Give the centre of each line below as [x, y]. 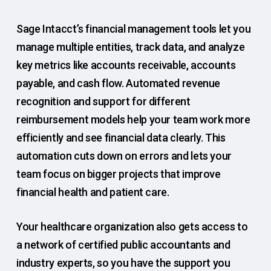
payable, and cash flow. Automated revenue [118, 83]
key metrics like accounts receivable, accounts [126, 65]
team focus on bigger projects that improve [118, 174]
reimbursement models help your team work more [133, 120]
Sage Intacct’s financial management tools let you [133, 29]
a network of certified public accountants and [123, 245]
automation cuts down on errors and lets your [124, 156]
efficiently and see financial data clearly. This [121, 138]
